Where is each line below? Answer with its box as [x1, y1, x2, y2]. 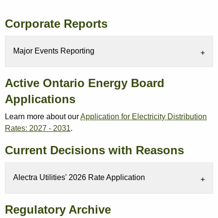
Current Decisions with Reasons [5, 144, 184, 157]
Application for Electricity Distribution [80, 112, 207, 121]
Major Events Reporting [13, 47, 94, 55]
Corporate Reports [5, 17, 108, 31]
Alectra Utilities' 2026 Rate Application [13, 173, 145, 182]
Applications [5, 92, 75, 106]
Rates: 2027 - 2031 [5, 124, 71, 133]
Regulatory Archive [5, 203, 111, 217]
